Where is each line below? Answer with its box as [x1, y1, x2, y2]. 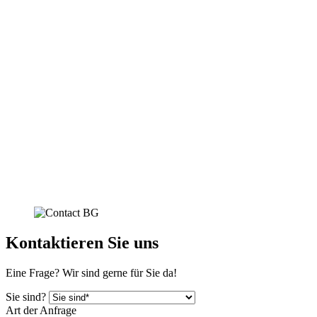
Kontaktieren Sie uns [6, 234, 158, 253]
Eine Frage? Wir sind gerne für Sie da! [6, 267, 177, 279]
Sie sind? [6, 291, 46, 304]
